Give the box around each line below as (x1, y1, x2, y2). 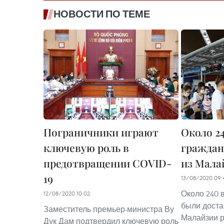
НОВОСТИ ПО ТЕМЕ (53, 8, 150, 20)
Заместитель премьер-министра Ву (43, 204, 174, 214)
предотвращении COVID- (43, 156, 171, 170)
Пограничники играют (43, 125, 158, 139)
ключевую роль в (43, 140, 129, 154)
